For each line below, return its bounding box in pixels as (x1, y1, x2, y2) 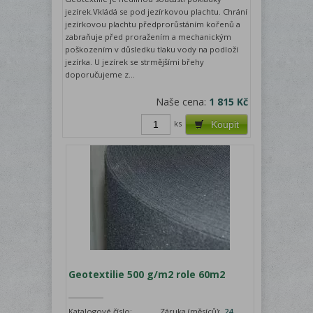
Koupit (211, 118, 239, 130)
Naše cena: (156, 94, 209, 108)
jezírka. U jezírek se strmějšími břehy (65, 56, 204, 67)
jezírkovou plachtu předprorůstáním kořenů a (65, 18, 240, 29)
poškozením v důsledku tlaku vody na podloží (65, 43, 238, 54)
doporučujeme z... (65, 68, 135, 80)
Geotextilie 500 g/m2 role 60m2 (68, 267, 226, 281)
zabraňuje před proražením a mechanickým (65, 31, 231, 42)
